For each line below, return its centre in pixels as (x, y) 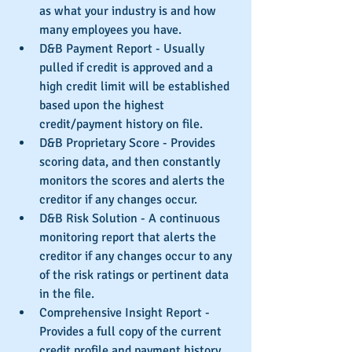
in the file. (70, 294)
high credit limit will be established (136, 87)
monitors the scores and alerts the (134, 181)
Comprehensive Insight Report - (126, 313)
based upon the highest (103, 106)
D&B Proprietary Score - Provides (129, 143)
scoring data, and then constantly (131, 162)
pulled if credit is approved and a (128, 68)
